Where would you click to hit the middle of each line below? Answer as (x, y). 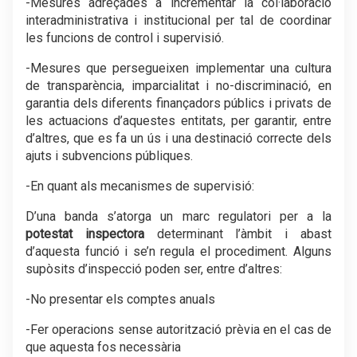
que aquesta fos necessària (103, 347)
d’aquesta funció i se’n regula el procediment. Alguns (178, 251)
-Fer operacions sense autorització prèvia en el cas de (178, 330)
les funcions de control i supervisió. (125, 38)
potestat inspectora (85, 234)
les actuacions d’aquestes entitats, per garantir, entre (178, 121)
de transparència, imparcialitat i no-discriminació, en (178, 86)
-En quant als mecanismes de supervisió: (140, 186)
